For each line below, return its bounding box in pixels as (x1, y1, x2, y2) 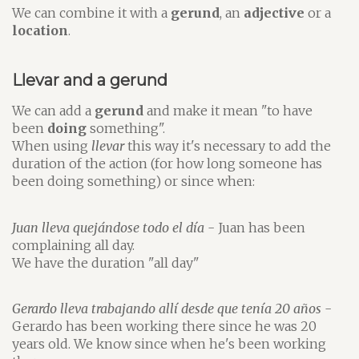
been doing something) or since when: (12, 173, 255, 189)
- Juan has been (204, 219, 305, 236)
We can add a (12, 103, 95, 119)
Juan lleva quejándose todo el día (12, 219, 204, 236)
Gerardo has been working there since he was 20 (12, 318, 317, 334)
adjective (244, 4, 305, 21)
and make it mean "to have (143, 103, 313, 119)
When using (12, 138, 91, 154)
